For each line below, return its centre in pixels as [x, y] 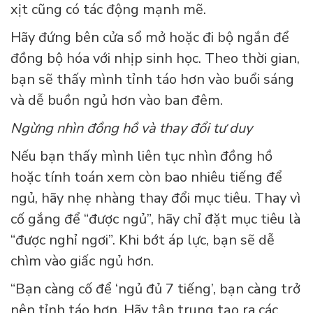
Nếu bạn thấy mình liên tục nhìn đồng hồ [141, 156]
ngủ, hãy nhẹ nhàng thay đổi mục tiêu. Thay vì [155, 198]
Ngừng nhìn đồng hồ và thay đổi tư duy [131, 129]
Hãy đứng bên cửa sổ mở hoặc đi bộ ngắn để [150, 38]
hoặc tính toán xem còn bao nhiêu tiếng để [146, 177]
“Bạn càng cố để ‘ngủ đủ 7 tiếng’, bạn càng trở [155, 289]
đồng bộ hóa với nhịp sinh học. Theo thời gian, [155, 59]
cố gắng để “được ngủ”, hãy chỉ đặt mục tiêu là [155, 219]
